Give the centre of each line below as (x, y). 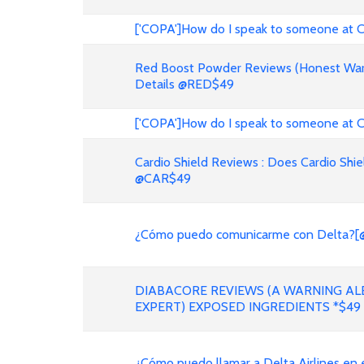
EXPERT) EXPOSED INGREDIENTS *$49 (248, 307)
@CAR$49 (163, 178)
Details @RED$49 (184, 84)
